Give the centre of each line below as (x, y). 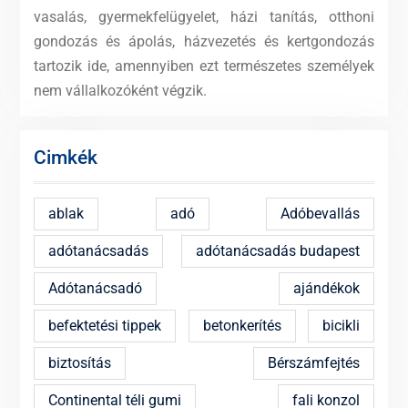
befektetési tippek (104, 325)
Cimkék (65, 157)
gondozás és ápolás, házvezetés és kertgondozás (204, 41)
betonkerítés (242, 325)
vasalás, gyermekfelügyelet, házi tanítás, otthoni (204, 16)
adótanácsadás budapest (278, 250)
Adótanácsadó (95, 288)
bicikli (342, 325)
